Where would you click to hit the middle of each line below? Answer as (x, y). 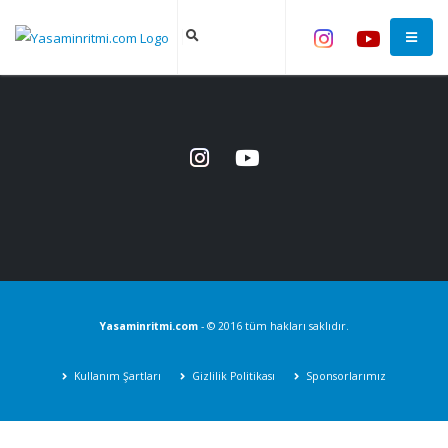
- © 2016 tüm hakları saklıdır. (273, 326)
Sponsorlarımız (346, 376)
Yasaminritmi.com (148, 326)
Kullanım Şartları (117, 376)
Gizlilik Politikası (233, 376)
